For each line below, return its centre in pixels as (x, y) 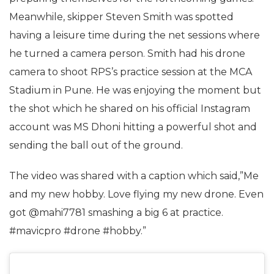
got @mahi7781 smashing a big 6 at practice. (116, 213)
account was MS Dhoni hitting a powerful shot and (133, 127)
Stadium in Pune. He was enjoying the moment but (135, 90)
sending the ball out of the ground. (96, 145)
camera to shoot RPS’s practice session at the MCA (131, 72)
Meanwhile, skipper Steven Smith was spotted (121, 17)
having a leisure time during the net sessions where (135, 35)
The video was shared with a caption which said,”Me (134, 176)
